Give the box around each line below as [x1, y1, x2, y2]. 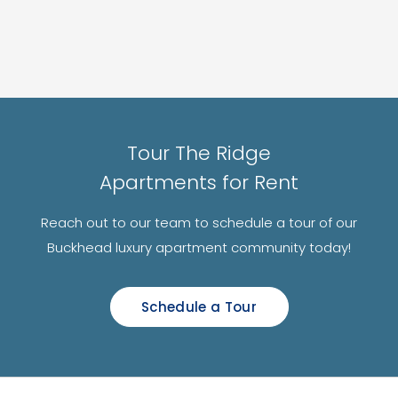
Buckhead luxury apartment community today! [47, 237, 351, 257]
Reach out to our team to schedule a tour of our [41, 212, 357, 232]
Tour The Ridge [127, 139, 271, 167]
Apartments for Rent [99, 168, 298, 196]
